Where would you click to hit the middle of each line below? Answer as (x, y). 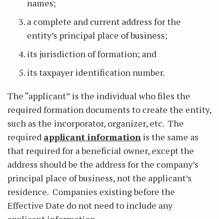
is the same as (170, 137)
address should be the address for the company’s (103, 164)
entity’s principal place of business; (97, 35)
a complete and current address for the (104, 22)
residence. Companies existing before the (91, 192)
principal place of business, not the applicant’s (99, 178)
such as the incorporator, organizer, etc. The (96, 123)
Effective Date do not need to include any (90, 205)
